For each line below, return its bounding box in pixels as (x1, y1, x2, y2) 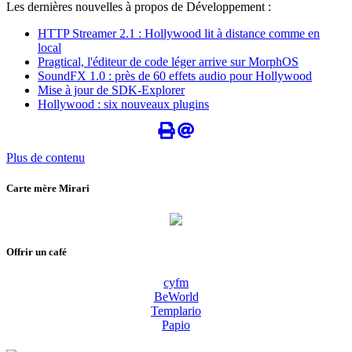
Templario (151, 304, 201, 317)
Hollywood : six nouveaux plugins (38, 97, 209, 112)
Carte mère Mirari (6, 182, 90, 195)
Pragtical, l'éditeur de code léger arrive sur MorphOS (38, 55, 299, 69)
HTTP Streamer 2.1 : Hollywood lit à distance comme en (38, 27, 320, 41)
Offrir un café (6, 245, 67, 258)
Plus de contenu (6, 151, 85, 165)
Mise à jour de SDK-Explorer (38, 83, 185, 97)
